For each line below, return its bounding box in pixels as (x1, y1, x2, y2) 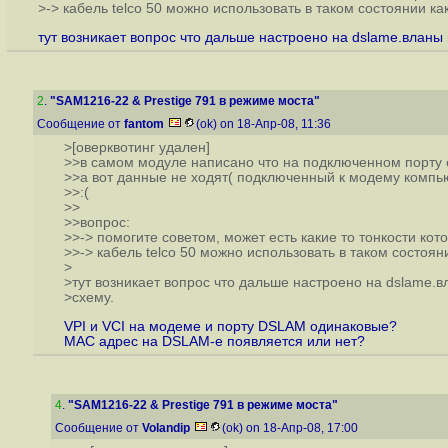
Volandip (142, 421, 190, 435)
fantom (124, 117, 164, 131)
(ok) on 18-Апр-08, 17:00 (222, 421, 361, 435)
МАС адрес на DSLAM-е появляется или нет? (63, 333, 365, 349)
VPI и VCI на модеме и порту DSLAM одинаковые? (63, 318, 397, 334)
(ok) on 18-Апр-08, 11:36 (196, 117, 334, 131)
